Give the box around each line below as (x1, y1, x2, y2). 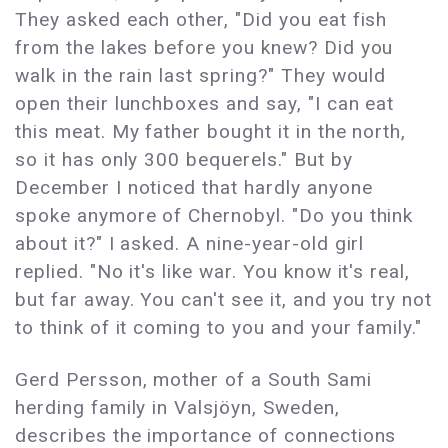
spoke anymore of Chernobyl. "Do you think (15, 204, 414, 228)
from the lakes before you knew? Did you (15, 36, 394, 60)
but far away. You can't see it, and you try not (15, 288, 433, 312)
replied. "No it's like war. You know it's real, (15, 260, 411, 284)
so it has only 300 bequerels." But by (15, 148, 353, 172)
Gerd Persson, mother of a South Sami (15, 368, 372, 392)
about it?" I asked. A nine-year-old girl (15, 232, 365, 256)
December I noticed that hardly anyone (15, 176, 373, 200)
